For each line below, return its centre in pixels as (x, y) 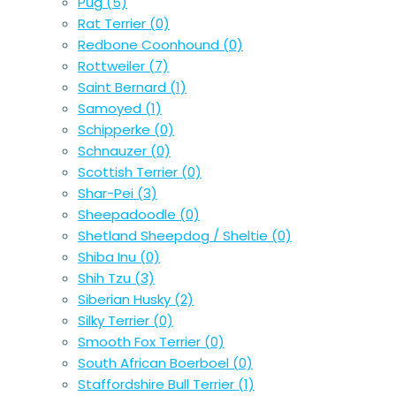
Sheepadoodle (129, 215)
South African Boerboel (155, 363)
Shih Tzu (106, 278)
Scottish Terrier (129, 172)
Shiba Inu (109, 257)
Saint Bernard (124, 88)
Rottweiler (113, 66)
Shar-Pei (107, 194)
